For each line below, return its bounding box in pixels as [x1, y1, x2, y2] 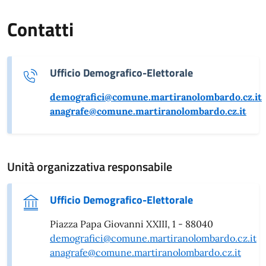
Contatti [7, 14, 74, 43]
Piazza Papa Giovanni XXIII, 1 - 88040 [50, 217, 213, 230]
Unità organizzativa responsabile [7, 157, 172, 176]
